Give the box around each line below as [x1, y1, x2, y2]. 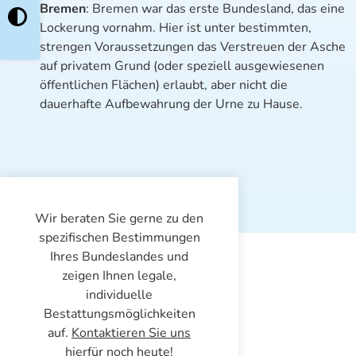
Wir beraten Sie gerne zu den [35, 210, 203, 227]
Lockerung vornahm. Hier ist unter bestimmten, [40, 19, 311, 37]
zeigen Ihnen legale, [62, 267, 176, 284]
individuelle [86, 286, 153, 304]
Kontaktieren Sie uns [72, 324, 191, 342]
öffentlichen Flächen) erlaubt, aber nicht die [40, 76, 288, 94]
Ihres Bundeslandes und [50, 248, 188, 265]
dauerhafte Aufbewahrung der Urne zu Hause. [40, 95, 303, 113]
